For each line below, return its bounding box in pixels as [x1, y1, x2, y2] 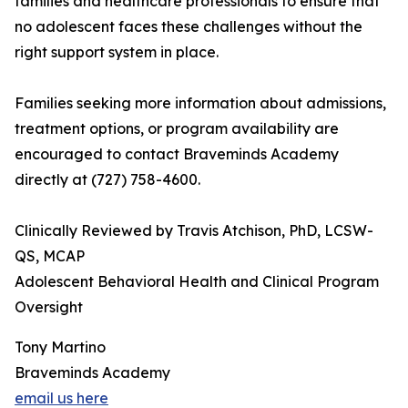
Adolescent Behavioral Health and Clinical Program [15, 272, 379, 291]
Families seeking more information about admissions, [15, 94, 386, 113]
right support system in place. [15, 43, 219, 62]
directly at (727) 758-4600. [15, 170, 200, 189]
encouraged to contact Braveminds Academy [15, 145, 339, 164]
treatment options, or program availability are [15, 119, 339, 138]
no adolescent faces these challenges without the [15, 17, 362, 36]
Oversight [15, 298, 83, 317]
